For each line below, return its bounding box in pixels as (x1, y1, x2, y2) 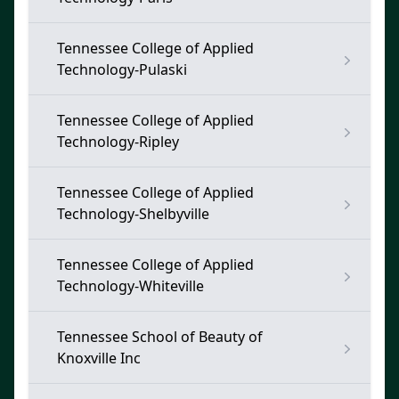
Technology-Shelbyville (57, 204, 209, 224)
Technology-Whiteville (57, 276, 204, 296)
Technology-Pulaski (57, 60, 187, 79)
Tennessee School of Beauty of (57, 327, 263, 346)
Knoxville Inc (57, 348, 141, 368)
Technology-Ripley (57, 132, 179, 151)
